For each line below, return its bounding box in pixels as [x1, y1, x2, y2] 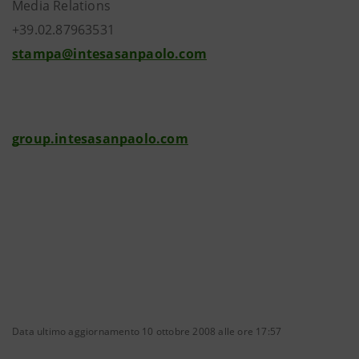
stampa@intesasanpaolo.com [12, 45, 207, 63]
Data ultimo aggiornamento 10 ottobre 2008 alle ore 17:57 [12, 325, 282, 338]
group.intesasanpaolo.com [12, 130, 188, 147]
